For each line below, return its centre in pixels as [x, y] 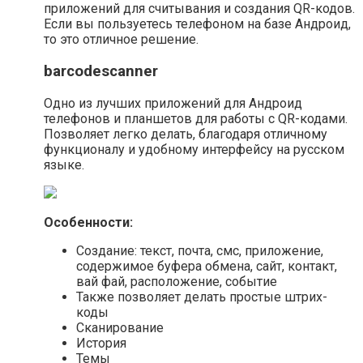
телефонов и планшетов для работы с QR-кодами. [196, 118]
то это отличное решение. [121, 40]
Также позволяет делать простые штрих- [202, 297]
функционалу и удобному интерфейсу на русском [194, 149]
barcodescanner [101, 71]
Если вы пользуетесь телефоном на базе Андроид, [197, 24]
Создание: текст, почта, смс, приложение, [200, 250]
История [101, 343]
